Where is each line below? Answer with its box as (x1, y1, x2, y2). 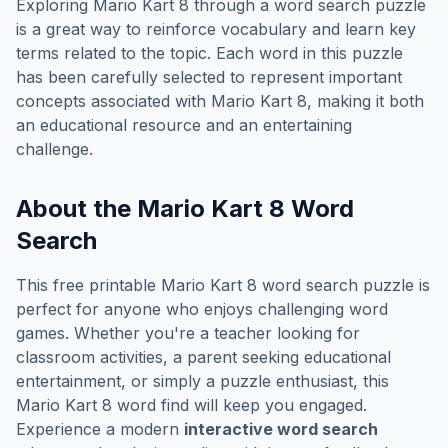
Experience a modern (16, 419, 184, 439)
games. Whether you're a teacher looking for (16, 323, 360, 343)
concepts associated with (16, 91, 211, 111)
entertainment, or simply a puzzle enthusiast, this (16, 371, 389, 391)
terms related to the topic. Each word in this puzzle (16, 43, 403, 63)
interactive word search (184, 419, 378, 439)
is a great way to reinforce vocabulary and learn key (16, 19, 416, 39)
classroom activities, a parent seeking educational (16, 347, 391, 367)
